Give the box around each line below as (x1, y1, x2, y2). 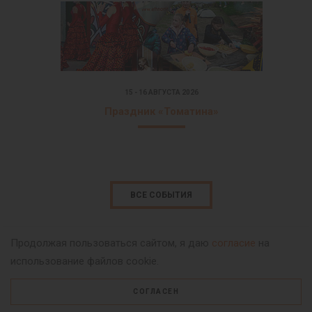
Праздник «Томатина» (104, 104, 219, 118)
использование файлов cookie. (10, 255, 159, 267)
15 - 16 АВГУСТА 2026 (124, 88, 198, 96)
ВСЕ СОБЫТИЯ (130, 189, 192, 200)
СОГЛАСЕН (133, 288, 179, 295)
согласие (212, 237, 256, 249)
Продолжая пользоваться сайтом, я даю (10, 237, 212, 249)
